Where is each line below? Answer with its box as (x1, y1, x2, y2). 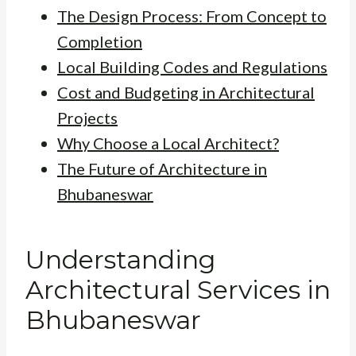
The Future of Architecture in (57, 159, 267, 179)
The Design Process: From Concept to (57, 6, 327, 26)
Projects (57, 108, 118, 128)
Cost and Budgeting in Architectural (57, 83, 315, 103)
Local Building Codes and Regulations (57, 57, 327, 77)
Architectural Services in (25, 274, 331, 306)
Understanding (25, 244, 215, 276)
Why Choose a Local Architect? (57, 133, 279, 153)
